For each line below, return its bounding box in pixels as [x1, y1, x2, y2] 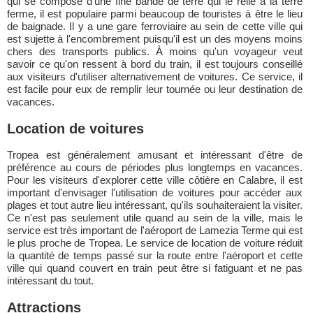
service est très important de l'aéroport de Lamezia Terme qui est [7, 224, 303, 236]
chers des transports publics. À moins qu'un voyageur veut [7, 45, 303, 57]
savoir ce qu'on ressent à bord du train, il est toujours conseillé [7, 58, 303, 70]
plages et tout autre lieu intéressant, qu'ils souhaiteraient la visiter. [7, 199, 303, 211]
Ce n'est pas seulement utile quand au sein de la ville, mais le [7, 212, 303, 224]
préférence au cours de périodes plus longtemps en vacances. [7, 161, 303, 173]
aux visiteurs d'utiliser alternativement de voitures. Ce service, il [7, 71, 303, 82]
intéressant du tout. [7, 275, 94, 286]
